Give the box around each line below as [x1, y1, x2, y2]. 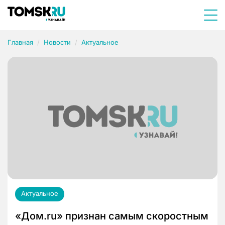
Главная [8, 38, 33, 46]
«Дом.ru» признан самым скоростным [15, 210, 208, 222]
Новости [44, 38, 71, 46]
